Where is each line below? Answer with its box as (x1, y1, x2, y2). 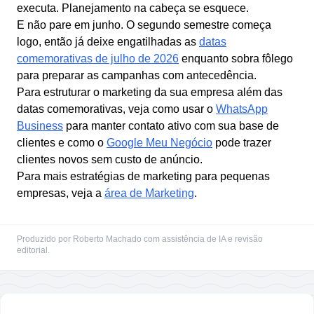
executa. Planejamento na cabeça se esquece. (17, 2, 249, 14)
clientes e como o (17, 137, 104, 149)
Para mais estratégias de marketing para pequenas (17, 170, 270, 182)
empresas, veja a (17, 187, 102, 199)
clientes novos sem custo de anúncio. (17, 153, 203, 165)
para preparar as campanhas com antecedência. (17, 69, 257, 81)
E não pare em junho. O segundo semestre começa (17, 19, 271, 31)
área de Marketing (104, 187, 194, 199)
